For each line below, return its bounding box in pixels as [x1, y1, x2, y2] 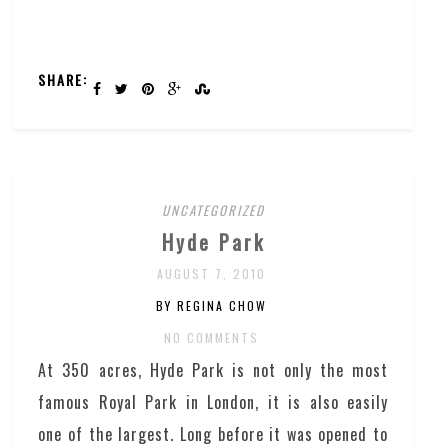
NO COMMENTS [164, 328, 260, 346]
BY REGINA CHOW [156, 296, 268, 314]
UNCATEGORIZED [161, 199, 265, 220]
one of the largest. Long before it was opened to [38, 421, 388, 446]
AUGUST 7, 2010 [157, 264, 267, 282]
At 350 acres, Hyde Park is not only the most [38, 357, 388, 382]
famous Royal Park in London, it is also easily [38, 389, 388, 414]
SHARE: [38, 68, 89, 90]
